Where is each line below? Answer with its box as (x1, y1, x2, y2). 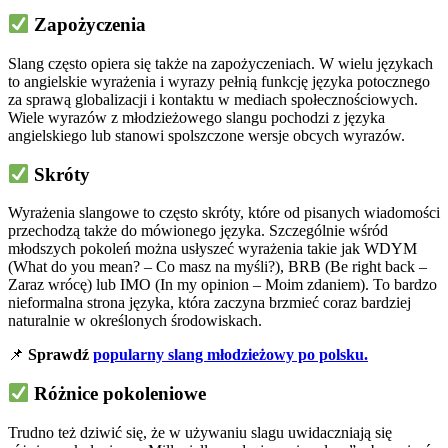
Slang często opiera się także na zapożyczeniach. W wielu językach (8, 54, 433, 72)
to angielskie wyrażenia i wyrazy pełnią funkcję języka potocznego (8, 72, 430, 90)
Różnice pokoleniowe (29, 383, 207, 405)
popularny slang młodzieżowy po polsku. (93, 346, 368, 364)
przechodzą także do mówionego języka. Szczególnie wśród (8, 222, 388, 240)
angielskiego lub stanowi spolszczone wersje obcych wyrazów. (8, 126, 409, 144)
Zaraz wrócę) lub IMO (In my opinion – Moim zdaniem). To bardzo (8, 276, 437, 294)
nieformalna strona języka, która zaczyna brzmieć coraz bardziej (8, 294, 411, 312)
